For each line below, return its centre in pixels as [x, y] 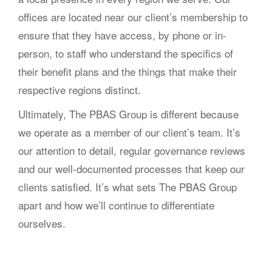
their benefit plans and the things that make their [127, 71]
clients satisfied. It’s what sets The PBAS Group [127, 187]
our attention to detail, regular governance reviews [132, 150]
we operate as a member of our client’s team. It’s [129, 132]
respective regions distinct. [80, 90]
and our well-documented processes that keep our [131, 168]
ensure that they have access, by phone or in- [122, 35]
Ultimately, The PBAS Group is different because [128, 114]
